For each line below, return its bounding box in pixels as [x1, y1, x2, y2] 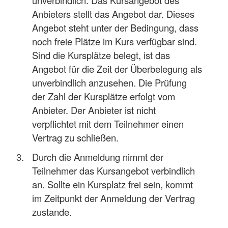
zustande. [32, 205, 72, 218]
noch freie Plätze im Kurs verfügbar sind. [32, 34, 197, 48]
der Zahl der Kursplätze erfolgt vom [32, 89, 176, 103]
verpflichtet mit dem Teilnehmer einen [32, 117, 184, 130]
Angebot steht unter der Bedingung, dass [32, 20, 199, 34]
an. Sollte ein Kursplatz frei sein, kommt [32, 177, 193, 191]
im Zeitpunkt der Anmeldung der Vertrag [32, 191, 195, 205]
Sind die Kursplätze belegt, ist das [32, 48, 170, 62]
